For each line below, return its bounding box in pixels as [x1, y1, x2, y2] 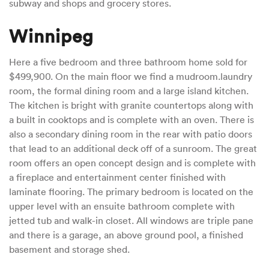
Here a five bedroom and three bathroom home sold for [9, 56, 247, 68]
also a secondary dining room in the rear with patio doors [9, 128, 252, 141]
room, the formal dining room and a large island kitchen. [9, 85, 249, 97]
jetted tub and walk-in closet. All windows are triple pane [9, 214, 253, 227]
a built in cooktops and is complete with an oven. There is [9, 113, 254, 126]
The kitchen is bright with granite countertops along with [9, 99, 253, 112]
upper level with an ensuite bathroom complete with [9, 200, 235, 213]
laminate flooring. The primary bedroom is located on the [9, 186, 253, 198]
